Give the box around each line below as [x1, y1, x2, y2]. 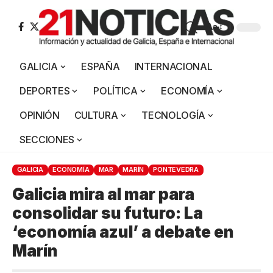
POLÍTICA [93, 84, 138, 97]
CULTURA [74, 108, 118, 121]
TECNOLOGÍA [141, 108, 206, 121]
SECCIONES [19, 133, 75, 146]
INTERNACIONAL [134, 60, 213, 73]
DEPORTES [19, 84, 70, 97]
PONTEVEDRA [153, 165, 199, 174]
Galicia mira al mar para [12, 184, 194, 204]
